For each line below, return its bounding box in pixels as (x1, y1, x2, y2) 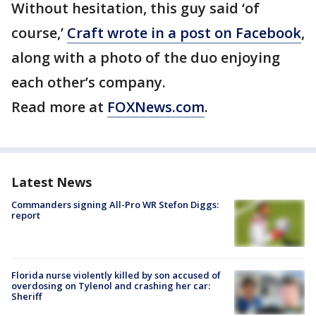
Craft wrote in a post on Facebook (67, 23, 301, 43)
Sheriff (11, 289, 42, 303)
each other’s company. (11, 73, 166, 92)
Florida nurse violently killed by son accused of (11, 268, 221, 281)
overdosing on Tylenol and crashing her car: (11, 279, 210, 292)
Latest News (11, 174, 92, 191)
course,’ (11, 23, 67, 43)
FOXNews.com (107, 97, 205, 117)
